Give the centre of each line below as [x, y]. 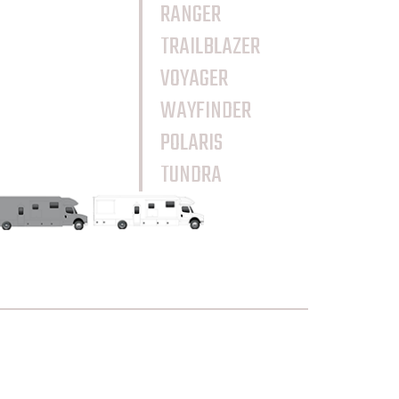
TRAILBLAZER [210, 48]
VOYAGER [194, 80]
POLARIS [191, 144]
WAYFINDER [206, 112]
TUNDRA [191, 176]
